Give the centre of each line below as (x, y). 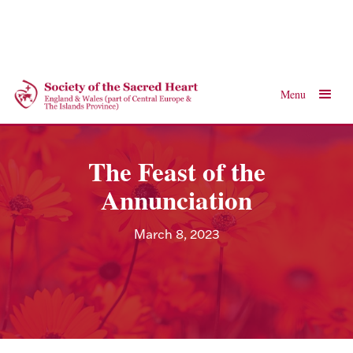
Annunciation (176, 199)
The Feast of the (176, 171)
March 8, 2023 (176, 234)
